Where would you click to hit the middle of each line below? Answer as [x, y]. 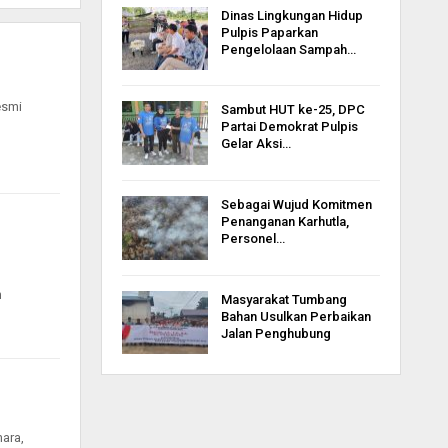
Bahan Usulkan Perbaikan [295, 316]
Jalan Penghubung [275, 333]
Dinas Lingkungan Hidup [291, 15]
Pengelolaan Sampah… [288, 49]
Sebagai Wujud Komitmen [296, 204]
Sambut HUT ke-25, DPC [292, 110]
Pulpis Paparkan [269, 32]
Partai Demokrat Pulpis [289, 127]
